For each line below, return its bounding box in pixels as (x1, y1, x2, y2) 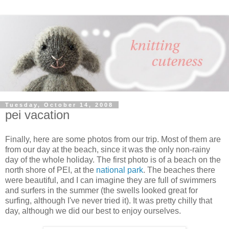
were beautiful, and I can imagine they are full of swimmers (5, 175, 216, 185)
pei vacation (5, 108, 70, 122)
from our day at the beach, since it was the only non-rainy (5, 145, 210, 154)
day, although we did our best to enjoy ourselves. (5, 206, 181, 215)
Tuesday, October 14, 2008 (5, 102, 113, 108)
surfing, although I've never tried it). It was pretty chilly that (5, 196, 212, 205)
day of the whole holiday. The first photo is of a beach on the (5, 155, 221, 164)
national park (94, 165, 143, 174)
